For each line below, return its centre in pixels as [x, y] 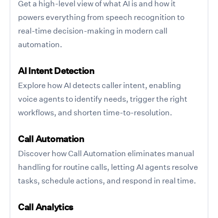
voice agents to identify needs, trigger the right [103, 99]
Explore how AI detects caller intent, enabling [100, 85]
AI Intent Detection [56, 71]
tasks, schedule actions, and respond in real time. [107, 180]
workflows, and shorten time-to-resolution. [95, 112]
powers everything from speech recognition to [101, 17]
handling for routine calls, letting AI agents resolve [108, 167]
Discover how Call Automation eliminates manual [106, 153]
